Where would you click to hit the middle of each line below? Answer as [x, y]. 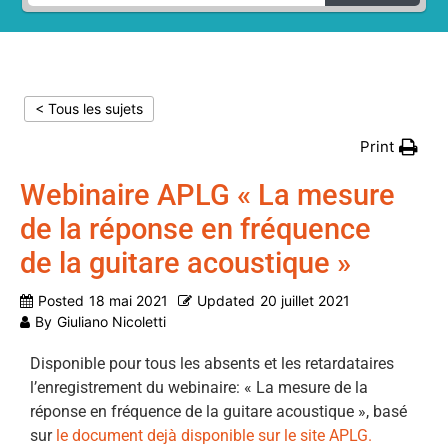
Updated [226, 300]
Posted [61, 300]
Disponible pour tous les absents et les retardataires [212, 363]
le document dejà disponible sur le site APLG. [214, 435]
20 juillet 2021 [305, 300]
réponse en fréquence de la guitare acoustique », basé [218, 411]
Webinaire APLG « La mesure [207, 195]
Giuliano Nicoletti [111, 321]
